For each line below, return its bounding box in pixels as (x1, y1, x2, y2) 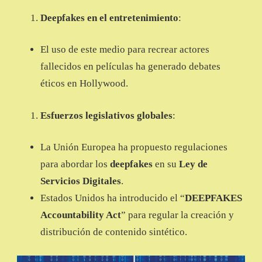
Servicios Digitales (40, 175, 121, 187)
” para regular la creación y (121, 209, 234, 221)
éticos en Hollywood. (40, 78, 128, 89)
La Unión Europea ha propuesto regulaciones (40, 142, 227, 153)
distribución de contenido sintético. (40, 226, 187, 238)
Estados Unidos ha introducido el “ (40, 192, 185, 204)
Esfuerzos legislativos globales (40, 109, 173, 121)
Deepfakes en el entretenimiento (40, 12, 178, 23)
